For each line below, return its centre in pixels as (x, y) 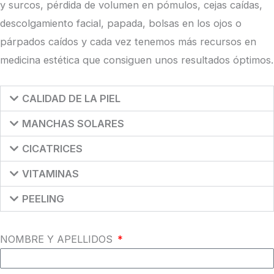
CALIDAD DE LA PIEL (71, 98)
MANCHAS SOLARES (73, 123)
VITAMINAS (50, 173)
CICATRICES (52, 148)
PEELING (43, 198)
